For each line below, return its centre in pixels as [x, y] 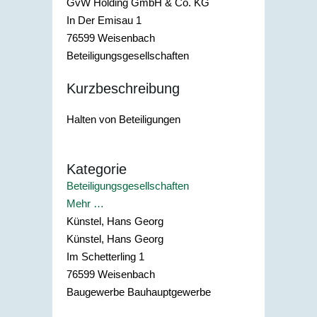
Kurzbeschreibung [123, 88]
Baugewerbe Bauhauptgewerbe [139, 292]
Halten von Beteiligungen [123, 120]
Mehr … [85, 203]
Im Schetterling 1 [105, 256]
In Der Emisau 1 [104, 21]
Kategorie [97, 169]
